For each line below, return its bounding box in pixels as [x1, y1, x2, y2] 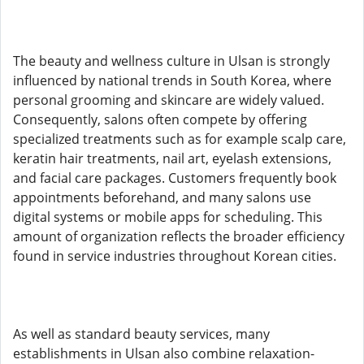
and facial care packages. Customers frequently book [13, 169, 336, 187]
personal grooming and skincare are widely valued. [13, 91, 324, 109]
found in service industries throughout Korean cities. [13, 247, 336, 265]
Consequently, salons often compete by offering [13, 110, 307, 128]
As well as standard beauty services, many [13, 325, 270, 343]
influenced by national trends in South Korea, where [13, 71, 331, 89]
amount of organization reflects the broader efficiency [13, 227, 344, 245]
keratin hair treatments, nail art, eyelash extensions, [13, 149, 331, 167]
